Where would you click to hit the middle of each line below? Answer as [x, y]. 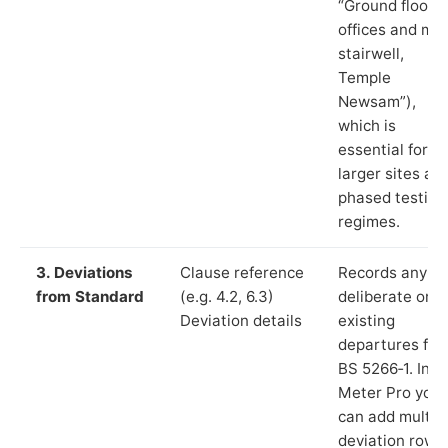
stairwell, [371, 53]
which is [367, 125]
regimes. [369, 221]
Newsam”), [377, 101]
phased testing [392, 197]
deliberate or [384, 296]
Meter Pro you [389, 392]
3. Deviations [84, 272]
